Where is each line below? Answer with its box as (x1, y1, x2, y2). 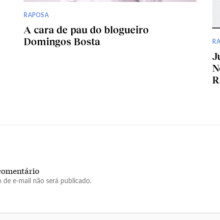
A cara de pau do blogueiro (24, 23, 149, 35)
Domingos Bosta (24, 35, 100, 47)
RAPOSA (24, 12, 49, 18)
